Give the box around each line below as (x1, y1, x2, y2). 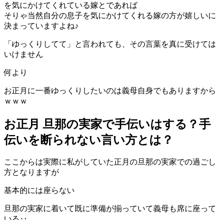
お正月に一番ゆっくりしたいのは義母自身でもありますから (4, 86, 216, 95)
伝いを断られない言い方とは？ (4, 133, 173, 146)
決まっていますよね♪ (4, 21, 79, 30)
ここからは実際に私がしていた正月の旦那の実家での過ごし (4, 158, 216, 166)
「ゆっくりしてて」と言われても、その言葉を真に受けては (4, 39, 216, 48)
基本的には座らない (4, 186, 75, 195)
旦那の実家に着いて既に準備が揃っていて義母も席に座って (4, 204, 216, 213)
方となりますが (4, 168, 59, 177)
